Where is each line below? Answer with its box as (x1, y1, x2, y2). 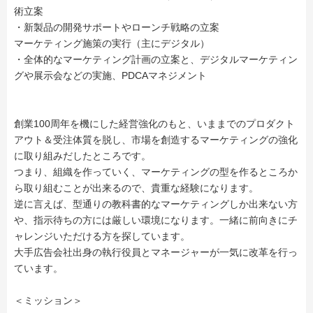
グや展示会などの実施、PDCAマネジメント (14, 70, 207, 81)
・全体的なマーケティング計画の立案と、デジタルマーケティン (14, 54, 298, 65)
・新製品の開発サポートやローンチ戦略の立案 (14, 22, 219, 33)
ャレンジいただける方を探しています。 (14, 231, 190, 242)
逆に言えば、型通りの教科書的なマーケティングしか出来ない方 (14, 198, 298, 210)
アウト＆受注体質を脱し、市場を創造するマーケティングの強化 (14, 134, 298, 145)
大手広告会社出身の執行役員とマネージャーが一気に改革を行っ (14, 247, 298, 258)
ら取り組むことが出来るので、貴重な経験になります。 (14, 182, 259, 194)
